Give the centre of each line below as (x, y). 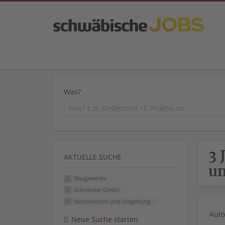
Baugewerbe (90, 178)
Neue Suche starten (105, 219)
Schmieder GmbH (97, 190)
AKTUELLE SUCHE (93, 157)
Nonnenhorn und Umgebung (112, 201)
